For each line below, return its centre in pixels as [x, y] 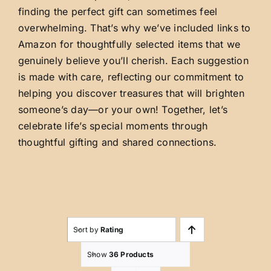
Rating [112, 229]
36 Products [131, 254]
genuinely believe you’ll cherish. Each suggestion [133, 61]
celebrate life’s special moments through [113, 126]
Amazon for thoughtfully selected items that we [129, 44]
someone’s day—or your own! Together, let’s [123, 110]
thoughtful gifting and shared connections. [117, 142]
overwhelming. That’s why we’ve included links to [134, 28]
